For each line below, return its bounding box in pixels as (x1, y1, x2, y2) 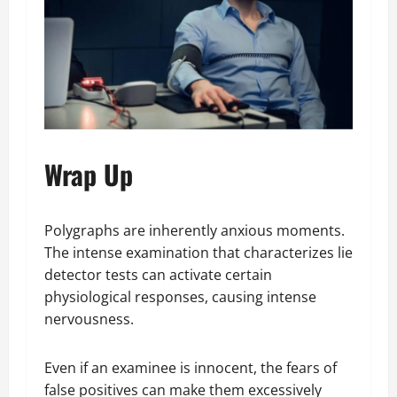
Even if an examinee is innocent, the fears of (44, 357, 337, 378)
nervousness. (44, 308, 141, 329)
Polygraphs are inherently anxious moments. (44, 220, 345, 240)
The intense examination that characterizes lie (44, 242, 353, 262)
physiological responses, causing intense (44, 286, 316, 307)
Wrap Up (44, 153, 133, 194)
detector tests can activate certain (44, 264, 272, 284)
